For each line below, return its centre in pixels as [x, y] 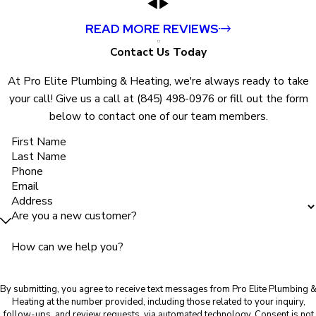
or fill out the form [261, 98]
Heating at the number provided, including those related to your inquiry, [158, 302]
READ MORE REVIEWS [152, 29]
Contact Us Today [158, 52]
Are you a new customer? [74, 216]
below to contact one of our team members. [158, 116]
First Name [38, 142]
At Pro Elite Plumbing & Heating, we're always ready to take [158, 80]
